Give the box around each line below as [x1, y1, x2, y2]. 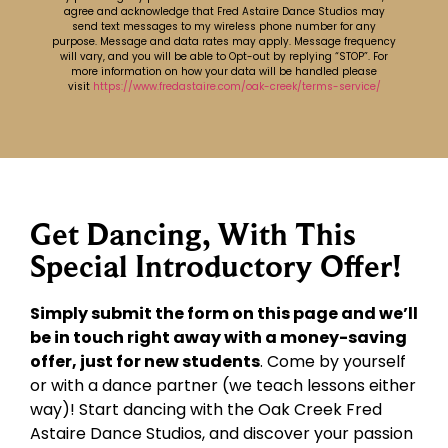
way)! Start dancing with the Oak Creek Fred [30, 397, 382, 421]
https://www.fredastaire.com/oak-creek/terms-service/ [92, 78, 381, 94]
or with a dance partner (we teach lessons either [30, 373, 416, 397]
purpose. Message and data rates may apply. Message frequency [52, 33, 396, 49]
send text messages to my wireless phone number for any [72, 18, 376, 34]
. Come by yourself [260, 349, 406, 373]
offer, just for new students [30, 349, 260, 373]
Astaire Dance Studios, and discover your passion [30, 421, 413, 445]
